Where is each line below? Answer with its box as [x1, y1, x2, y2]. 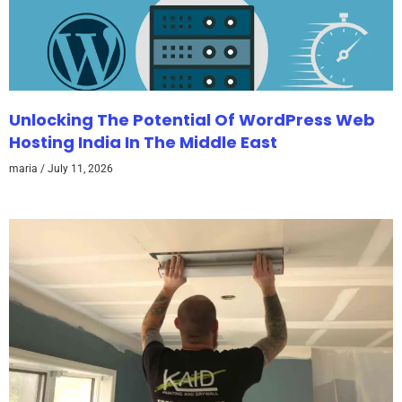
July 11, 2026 [45, 162, 113, 175]
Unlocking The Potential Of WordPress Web [9, 108, 375, 131]
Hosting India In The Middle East [9, 130, 277, 153]
